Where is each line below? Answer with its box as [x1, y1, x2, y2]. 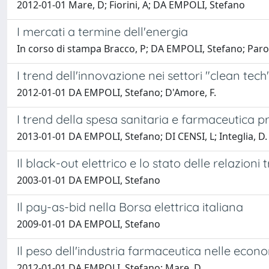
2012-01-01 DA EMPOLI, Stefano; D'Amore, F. [17, 86, 216, 99]
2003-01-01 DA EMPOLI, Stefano [17, 174, 160, 187]
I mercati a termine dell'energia [17, 24, 188, 39]
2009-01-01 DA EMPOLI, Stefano [17, 217, 160, 231]
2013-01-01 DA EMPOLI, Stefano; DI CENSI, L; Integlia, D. [17, 130, 267, 143]
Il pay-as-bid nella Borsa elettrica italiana [17, 199, 243, 214]
